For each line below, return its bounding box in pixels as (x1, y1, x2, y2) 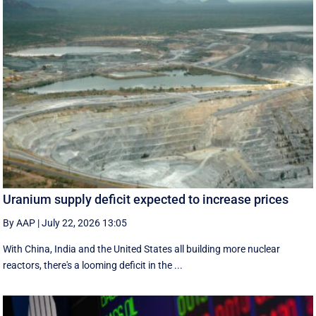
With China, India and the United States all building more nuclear (3, 243, 281, 255)
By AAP (3, 217, 36, 229)
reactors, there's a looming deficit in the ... (3, 259, 183, 271)
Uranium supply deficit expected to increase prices (3, 191, 289, 207)
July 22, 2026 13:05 (42, 217, 128, 229)
